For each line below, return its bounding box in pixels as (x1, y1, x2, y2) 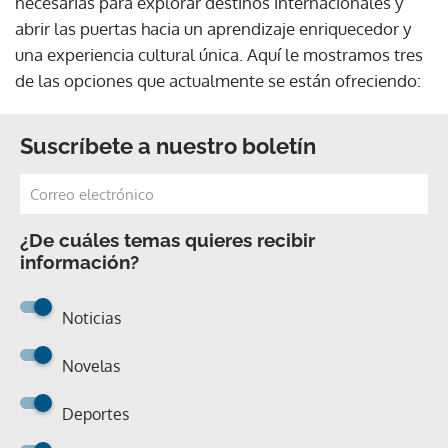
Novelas (62, 355, 120, 376)
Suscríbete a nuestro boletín (20, 132, 316, 159)
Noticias (62, 307, 121, 328)
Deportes (62, 403, 129, 424)
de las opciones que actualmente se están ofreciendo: (15, 69, 421, 91)
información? (20, 250, 139, 273)
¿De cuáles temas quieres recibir (20, 228, 315, 251)
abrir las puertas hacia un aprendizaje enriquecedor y (15, 17, 411, 39)
